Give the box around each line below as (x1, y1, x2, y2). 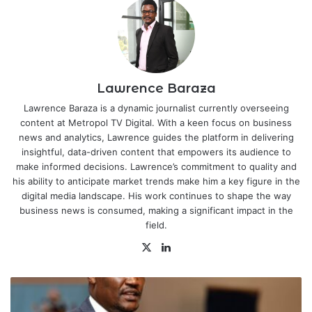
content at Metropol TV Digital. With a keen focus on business (20, 117, 292, 129)
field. (145, 219, 167, 231)
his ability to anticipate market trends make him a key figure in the (12, 175, 300, 187)
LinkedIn (173, 240, 215, 254)
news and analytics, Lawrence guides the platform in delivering (18, 132, 294, 143)
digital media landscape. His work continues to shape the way (21, 190, 291, 202)
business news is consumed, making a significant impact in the (19, 205, 293, 217)
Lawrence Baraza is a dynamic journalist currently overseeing (23, 102, 289, 114)
